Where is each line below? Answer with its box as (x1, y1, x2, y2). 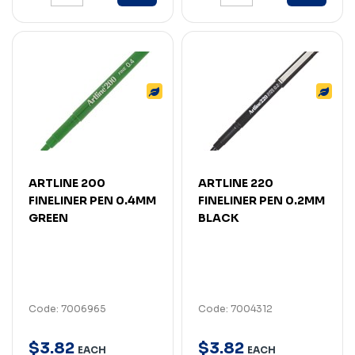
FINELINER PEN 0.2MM (198, 193, 325, 208)
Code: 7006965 (29, 302, 106, 315)
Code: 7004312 (198, 302, 273, 315)
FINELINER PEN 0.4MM (29, 193, 156, 208)
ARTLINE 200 (29, 175, 105, 190)
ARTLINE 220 (198, 175, 273, 190)
